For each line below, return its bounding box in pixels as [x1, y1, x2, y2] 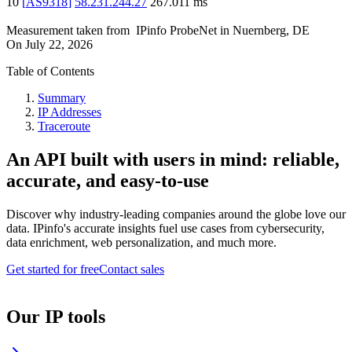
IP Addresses [38, 105, 101, 119]
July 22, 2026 [25, 38, 93, 52]
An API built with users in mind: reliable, [6, 149, 339, 170]
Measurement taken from [6, 24, 130, 38]
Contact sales [99, 262, 164, 277]
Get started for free [6, 262, 99, 277]
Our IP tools [6, 306, 105, 328]
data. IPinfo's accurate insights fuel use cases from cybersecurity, [6, 222, 324, 236]
